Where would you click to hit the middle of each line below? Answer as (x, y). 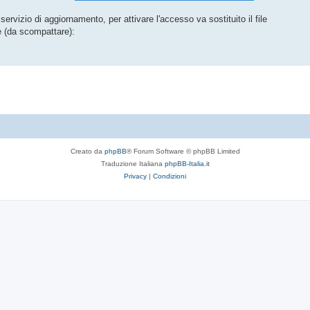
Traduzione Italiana (133, 163)
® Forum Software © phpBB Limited (183, 151)
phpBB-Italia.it (187, 163)
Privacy (135, 176)
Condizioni (170, 176)
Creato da (87, 151)
